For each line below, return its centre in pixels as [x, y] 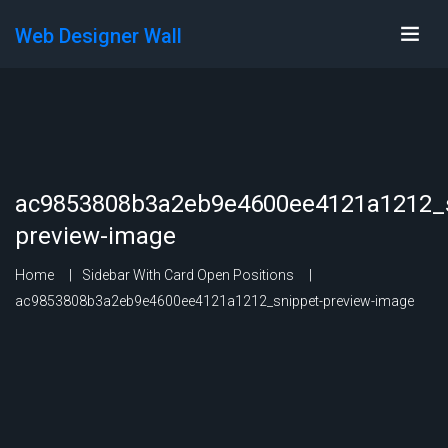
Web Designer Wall [98, 36]
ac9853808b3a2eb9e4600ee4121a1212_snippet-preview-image [214, 301]
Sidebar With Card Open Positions [188, 275]
